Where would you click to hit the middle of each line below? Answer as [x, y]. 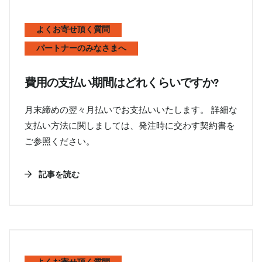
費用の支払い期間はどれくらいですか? [121, 83]
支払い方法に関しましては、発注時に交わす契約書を [130, 125]
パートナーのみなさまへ [81, 49]
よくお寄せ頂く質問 [73, 30]
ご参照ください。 [60, 141]
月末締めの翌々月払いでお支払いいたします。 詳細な [131, 109]
